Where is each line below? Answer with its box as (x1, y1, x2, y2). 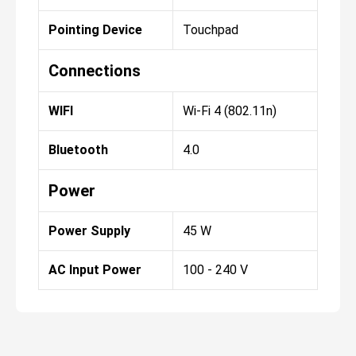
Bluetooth (48, 142, 108, 158)
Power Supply (48, 223, 130, 239)
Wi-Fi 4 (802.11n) (183, 103, 277, 119)
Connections (48, 61, 141, 81)
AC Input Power (48, 262, 141, 278)
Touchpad (183, 22, 238, 38)
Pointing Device (48, 22, 142, 38)
